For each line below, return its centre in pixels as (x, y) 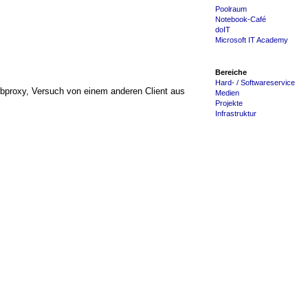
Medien (227, 93)
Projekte (229, 103)
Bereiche (231, 73)
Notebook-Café (241, 20)
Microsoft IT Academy (252, 40)
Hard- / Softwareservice (255, 83)
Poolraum (231, 9)
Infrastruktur (236, 114)
